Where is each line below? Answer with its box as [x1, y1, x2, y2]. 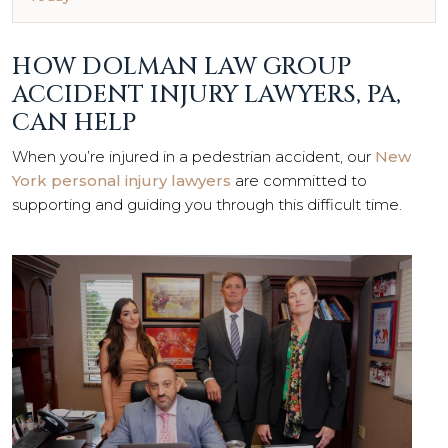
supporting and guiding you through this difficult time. [12, 194, 402, 214]
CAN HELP [12, 106, 136, 139]
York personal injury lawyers [12, 170, 231, 190]
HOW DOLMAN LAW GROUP [12, 50, 351, 83]
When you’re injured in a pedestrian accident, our [12, 146, 375, 166]
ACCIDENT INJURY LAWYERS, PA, [12, 78, 401, 111]
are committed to [231, 170, 367, 190]
